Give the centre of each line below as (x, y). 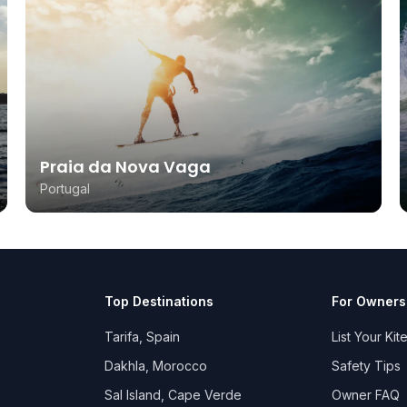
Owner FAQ (365, 395)
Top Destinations (159, 302)
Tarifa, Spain (143, 337)
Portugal (65, 189)
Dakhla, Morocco (156, 366)
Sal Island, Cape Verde (174, 395)
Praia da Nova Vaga (125, 167)
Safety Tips (366, 366)
